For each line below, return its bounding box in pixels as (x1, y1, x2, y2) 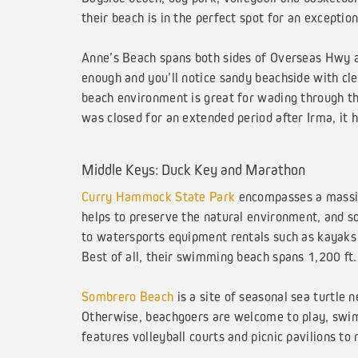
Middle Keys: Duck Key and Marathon (82, 161, 305, 178)
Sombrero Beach (82, 288, 174, 304)
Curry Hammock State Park (82, 189, 236, 205)
